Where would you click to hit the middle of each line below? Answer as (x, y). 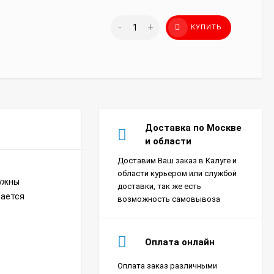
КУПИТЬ (206, 27)
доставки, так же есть (159, 186)
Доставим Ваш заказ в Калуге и (177, 161)
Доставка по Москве (193, 128)
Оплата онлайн (180, 242)
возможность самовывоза (169, 199)
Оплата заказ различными (167, 266)
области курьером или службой (177, 173)
